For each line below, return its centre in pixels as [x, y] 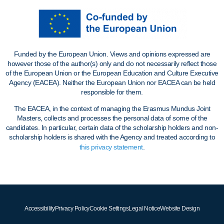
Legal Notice [144, 209]
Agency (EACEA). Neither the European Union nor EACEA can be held [112, 82]
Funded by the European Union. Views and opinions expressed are [112, 54]
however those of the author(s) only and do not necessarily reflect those [112, 63]
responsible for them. [112, 92]
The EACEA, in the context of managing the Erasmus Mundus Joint [112, 109]
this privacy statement [111, 147]
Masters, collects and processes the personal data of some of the [112, 118]
